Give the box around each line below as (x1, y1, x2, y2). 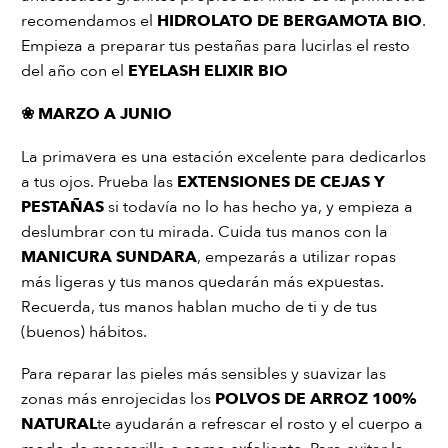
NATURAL (21, 413, 97, 436)
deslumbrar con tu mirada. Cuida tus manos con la (21, 220, 388, 243)
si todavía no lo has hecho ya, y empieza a (104, 195, 413, 218)
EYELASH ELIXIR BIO (128, 60, 288, 83)
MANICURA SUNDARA (21, 245, 197, 268)
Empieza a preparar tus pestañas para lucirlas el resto (21, 35, 410, 58)
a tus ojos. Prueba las (21, 170, 177, 193)
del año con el (21, 60, 128, 83)
